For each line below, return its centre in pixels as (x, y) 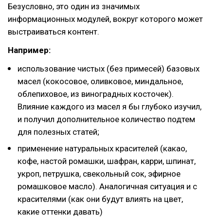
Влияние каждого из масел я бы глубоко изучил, (109, 107)
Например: (29, 50)
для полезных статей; (58, 132)
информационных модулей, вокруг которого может (105, 19)
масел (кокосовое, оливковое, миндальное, (100, 81)
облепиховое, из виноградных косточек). (96, 94)
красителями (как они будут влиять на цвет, (100, 199)
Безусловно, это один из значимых (74, 6)
